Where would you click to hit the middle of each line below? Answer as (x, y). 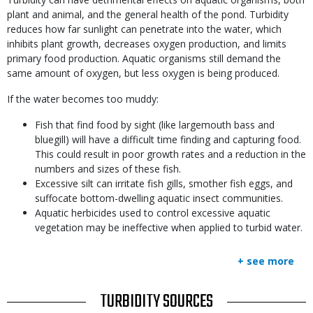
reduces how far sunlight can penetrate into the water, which (144, 29)
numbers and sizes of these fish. (108, 169)
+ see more (266, 261)
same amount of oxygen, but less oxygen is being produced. (143, 73)
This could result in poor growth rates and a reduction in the (170, 154)
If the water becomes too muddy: (83, 99)
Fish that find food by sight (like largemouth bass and (155, 125)
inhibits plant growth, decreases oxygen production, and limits (147, 44)
